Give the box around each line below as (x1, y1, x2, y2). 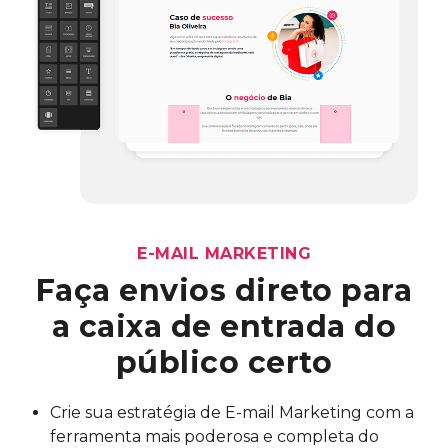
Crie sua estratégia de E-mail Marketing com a (50, 403, 414, 423)
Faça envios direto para (35, 272, 413, 310)
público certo (115, 344, 333, 382)
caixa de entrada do (78, 308, 397, 346)
